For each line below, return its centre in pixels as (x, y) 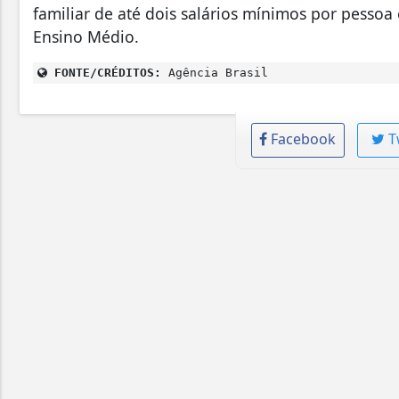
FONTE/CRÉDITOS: (104, 73)
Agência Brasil (215, 73)
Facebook (304, 139)
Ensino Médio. (86, 37)
